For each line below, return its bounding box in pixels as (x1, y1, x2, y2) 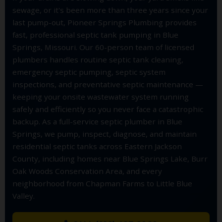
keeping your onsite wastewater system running (12, 91, 189, 102)
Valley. (12, 190, 35, 201)
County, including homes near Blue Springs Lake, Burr (12, 153, 208, 164)
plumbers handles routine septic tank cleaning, (12, 54, 183, 64)
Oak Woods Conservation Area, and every (12, 166, 162, 176)
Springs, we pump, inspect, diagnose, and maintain (12, 128, 197, 139)
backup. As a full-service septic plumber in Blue (12, 116, 182, 126)
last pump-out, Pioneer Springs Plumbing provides (12, 17, 197, 27)
